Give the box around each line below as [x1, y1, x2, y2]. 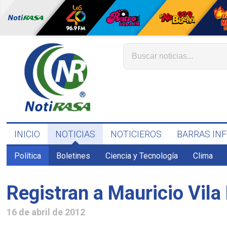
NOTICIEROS [110, 129, 162, 139]
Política [14, 151, 42, 161]
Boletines [56, 151, 91, 161]
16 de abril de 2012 [7, 206, 86, 217]
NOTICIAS [55, 129, 96, 139]
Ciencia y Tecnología [105, 151, 178, 161]
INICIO [14, 129, 41, 139]
